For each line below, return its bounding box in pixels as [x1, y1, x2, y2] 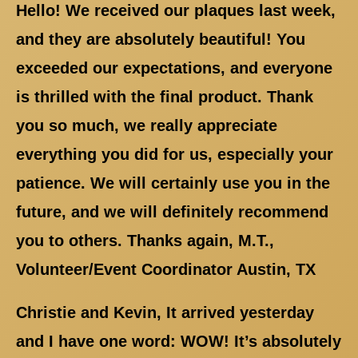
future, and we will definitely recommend [16, 202, 328, 221]
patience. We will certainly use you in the [16, 173, 330, 192]
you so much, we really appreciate [16, 116, 277, 134]
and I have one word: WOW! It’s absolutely [16, 332, 341, 350]
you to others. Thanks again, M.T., [16, 231, 274, 249]
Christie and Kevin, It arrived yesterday [16, 303, 314, 321]
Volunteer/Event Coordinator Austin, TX [16, 260, 316, 278]
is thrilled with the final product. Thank [16, 87, 313, 105]
